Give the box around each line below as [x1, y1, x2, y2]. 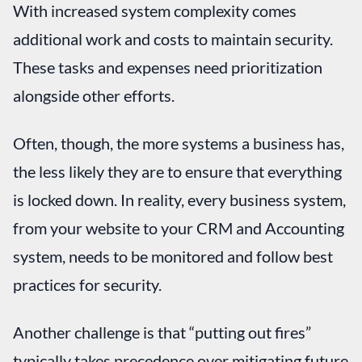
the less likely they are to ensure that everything [13, 161, 342, 181]
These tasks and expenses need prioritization [13, 57, 322, 77]
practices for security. [13, 274, 162, 294]
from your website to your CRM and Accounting [13, 217, 344, 238]
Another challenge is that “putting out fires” [13, 322, 311, 342]
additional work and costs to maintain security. [13, 28, 333, 48]
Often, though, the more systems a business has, [13, 133, 344, 153]
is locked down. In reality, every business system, [13, 189, 346, 209]
